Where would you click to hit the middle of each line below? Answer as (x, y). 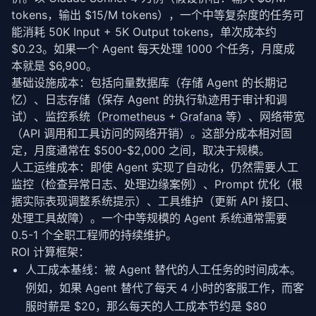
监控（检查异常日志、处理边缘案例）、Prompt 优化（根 (157, 184)
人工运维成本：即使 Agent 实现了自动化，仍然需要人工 (155, 167)
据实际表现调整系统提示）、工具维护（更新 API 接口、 (153, 201)
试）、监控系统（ (56, 116)
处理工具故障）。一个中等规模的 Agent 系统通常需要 (149, 218)
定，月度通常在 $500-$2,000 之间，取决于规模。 (141, 150)
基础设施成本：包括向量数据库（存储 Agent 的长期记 (149, 83)
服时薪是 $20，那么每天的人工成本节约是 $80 (146, 306)
